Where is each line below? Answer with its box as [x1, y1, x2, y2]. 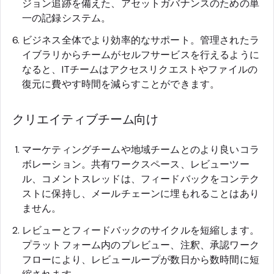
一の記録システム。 [22, 11, 111, 24]
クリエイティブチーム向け [12, 111, 159, 127]
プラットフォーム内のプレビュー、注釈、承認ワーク [22, 238, 259, 251]
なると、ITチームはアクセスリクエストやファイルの [22, 62, 257, 76]
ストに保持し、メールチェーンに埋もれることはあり [22, 187, 259, 200]
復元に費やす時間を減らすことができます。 [22, 77, 220, 91]
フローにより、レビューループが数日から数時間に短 [22, 253, 259, 266]
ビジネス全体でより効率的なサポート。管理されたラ [22, 33, 259, 46]
